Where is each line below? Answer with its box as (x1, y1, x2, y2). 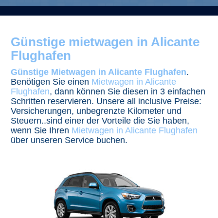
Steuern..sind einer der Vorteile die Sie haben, (11, 116, 190, 126)
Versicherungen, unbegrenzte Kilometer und (11, 106, 182, 116)
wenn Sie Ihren (11, 126, 72, 135)
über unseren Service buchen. (11, 135, 128, 145)
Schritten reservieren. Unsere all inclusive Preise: (11, 96, 202, 106)
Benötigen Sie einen (11, 77, 92, 87)
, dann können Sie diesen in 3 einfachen (50, 87, 206, 96)
